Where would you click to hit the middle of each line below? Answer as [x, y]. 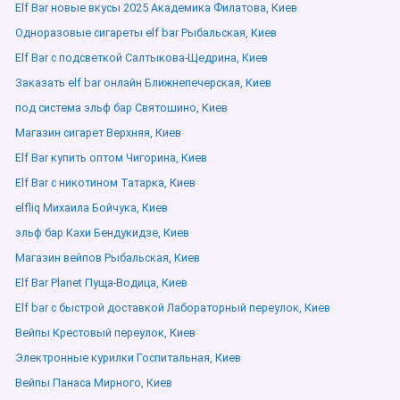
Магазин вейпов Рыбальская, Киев [108, 258]
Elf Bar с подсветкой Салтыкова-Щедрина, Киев [142, 58]
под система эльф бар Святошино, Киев [121, 108]
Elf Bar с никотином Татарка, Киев [105, 183]
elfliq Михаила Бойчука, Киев [92, 208]
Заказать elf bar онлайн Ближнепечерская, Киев [143, 83]
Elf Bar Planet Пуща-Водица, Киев [101, 283]
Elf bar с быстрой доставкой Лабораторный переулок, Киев [173, 308]
